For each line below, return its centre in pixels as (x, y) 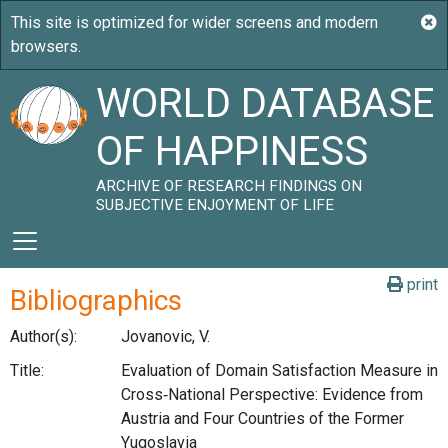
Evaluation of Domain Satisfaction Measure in (279, 370)
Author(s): (43, 336)
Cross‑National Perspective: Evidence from (271, 394)
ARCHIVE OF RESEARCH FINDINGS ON (229, 186)
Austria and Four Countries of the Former (262, 418)
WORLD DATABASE (265, 103)
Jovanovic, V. (165, 336)
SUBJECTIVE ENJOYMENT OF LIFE (215, 205)
